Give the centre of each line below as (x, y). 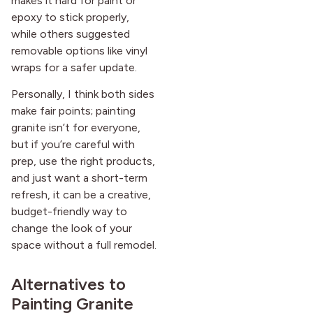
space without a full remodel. (84, 245)
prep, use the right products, (83, 161)
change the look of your (72, 228)
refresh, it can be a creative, (81, 195)
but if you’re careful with (73, 145)
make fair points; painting (73, 111)
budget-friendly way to (69, 212)
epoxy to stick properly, (70, 17)
